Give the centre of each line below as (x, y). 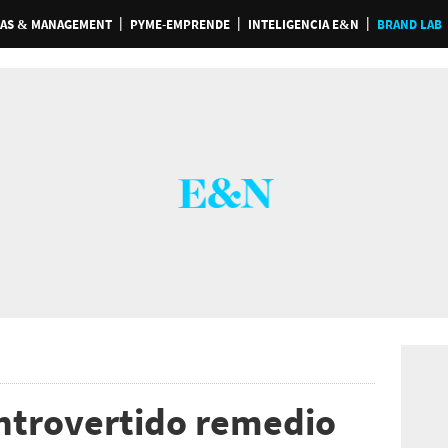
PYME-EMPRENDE (179, 24)
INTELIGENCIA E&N (303, 24)
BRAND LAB (409, 24)
